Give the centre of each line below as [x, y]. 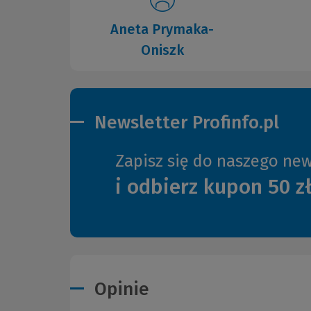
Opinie [122, 289]
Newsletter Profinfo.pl [187, 122]
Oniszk [162, 50]
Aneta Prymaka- [162, 29]
